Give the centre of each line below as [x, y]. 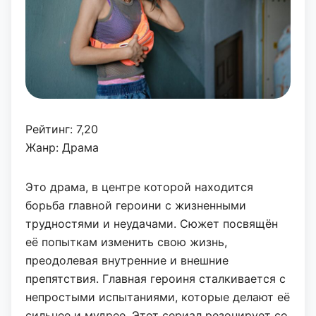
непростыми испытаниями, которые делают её [158, 297]
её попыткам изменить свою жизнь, [126, 242]
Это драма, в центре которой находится [139, 187]
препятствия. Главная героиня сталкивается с [156, 279]
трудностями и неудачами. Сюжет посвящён [152, 224]
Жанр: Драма [62, 148]
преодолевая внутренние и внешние [127, 261]
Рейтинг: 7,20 [62, 129]
